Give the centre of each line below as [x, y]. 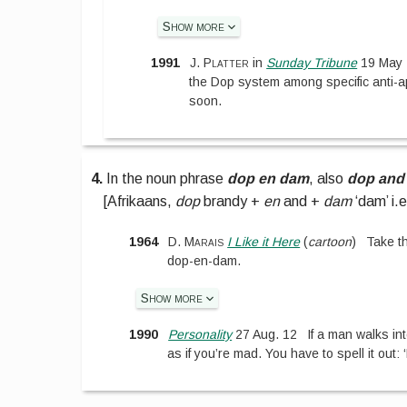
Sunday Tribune [312, 63]
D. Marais [196, 241]
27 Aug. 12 [265, 335]
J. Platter [220, 63]
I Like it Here [264, 241]
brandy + [232, 202]
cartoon [330, 241]
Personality [200, 335]
